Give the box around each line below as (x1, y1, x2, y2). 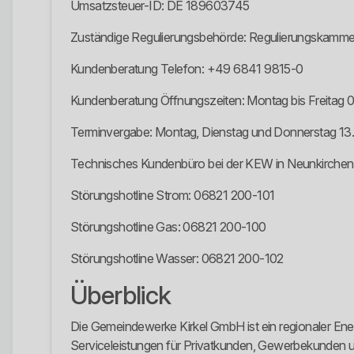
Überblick (70, 280, 171, 311)
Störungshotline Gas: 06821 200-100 (70, 219, 266, 235)
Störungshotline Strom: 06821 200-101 (70, 187, 275, 204)
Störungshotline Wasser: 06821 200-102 (70, 250, 284, 267)
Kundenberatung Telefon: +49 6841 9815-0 (70, 61, 303, 77)
